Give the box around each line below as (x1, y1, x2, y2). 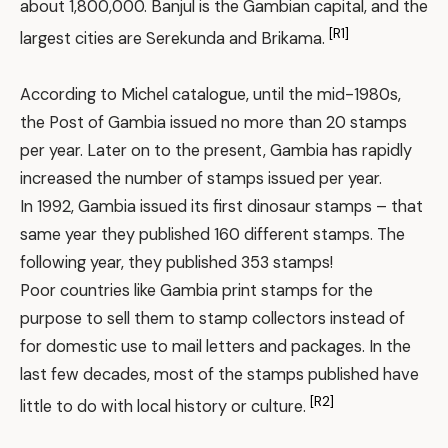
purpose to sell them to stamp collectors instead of (20, 308, 405, 330)
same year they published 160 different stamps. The (20, 224, 405, 246)
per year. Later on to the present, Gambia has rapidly (20, 140, 412, 162)
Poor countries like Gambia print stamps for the (20, 280, 373, 302)
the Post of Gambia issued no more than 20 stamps (20, 112, 407, 134)
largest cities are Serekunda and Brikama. (20, 28, 329, 50)
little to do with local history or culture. (20, 396, 310, 418)
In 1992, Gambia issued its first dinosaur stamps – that (20, 196, 423, 218)
